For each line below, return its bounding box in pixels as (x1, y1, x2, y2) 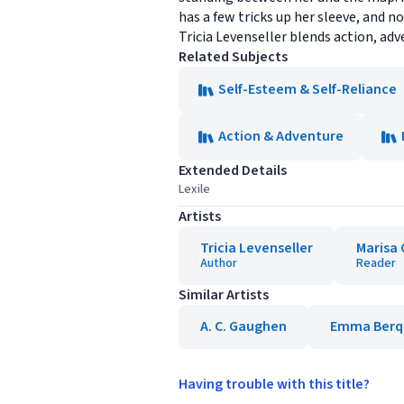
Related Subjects (179, 47, 288, 67)
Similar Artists (179, 285, 269, 305)
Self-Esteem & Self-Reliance (218, 79, 397, 99)
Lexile (179, 180, 210, 198)
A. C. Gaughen (200, 317, 287, 336)
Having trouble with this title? (179, 374, 370, 394)
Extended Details (179, 161, 287, 180)
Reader (356, 254, 396, 272)
